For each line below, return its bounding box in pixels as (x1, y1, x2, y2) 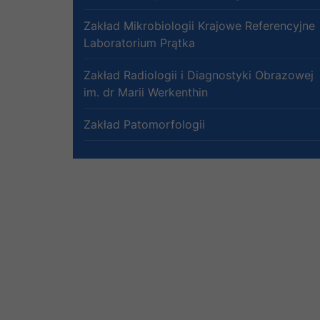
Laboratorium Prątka (84, 35, 195, 50)
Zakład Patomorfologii (84, 116, 205, 131)
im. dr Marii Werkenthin (84, 84, 208, 99)
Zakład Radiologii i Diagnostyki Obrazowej (84, 67, 314, 82)
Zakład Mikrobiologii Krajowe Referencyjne (84, 18, 315, 33)
